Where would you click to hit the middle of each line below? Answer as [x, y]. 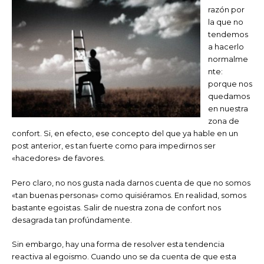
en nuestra [228, 109]
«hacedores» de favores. [58, 159]
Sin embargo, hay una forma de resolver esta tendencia [118, 244]
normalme [228, 60]
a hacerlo [226, 47]
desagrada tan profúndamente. [72, 220]
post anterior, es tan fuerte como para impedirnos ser [114, 146]
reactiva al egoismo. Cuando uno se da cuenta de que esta [124, 256]
